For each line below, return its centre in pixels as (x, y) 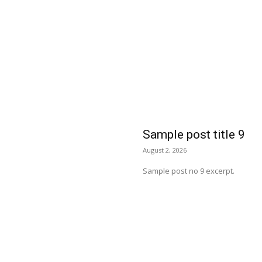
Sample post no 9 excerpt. (189, 171)
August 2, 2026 (165, 150)
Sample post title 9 (194, 135)
